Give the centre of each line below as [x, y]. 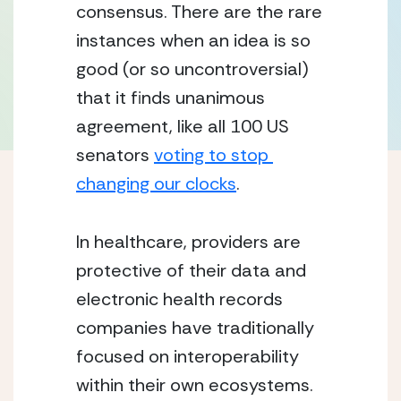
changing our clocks [156, 183]
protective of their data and [191, 270]
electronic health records [179, 299]
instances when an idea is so [193, 40]
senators [115, 155]
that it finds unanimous [171, 98]
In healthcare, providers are [188, 242]
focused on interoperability [188, 356]
